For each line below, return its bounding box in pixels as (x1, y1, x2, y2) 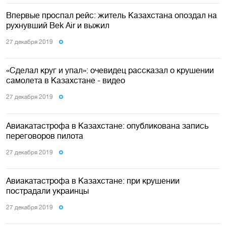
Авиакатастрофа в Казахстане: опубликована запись (6, 121, 209, 130)
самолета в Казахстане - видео (6, 76, 125, 85)
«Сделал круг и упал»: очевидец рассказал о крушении (6, 66, 214, 75)
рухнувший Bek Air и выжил (6, 20, 109, 30)
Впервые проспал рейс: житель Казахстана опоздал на (6, 10, 217, 20)
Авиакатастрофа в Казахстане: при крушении (6, 176, 180, 186)
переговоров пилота (6, 131, 83, 140)
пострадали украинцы (6, 186, 89, 196)
